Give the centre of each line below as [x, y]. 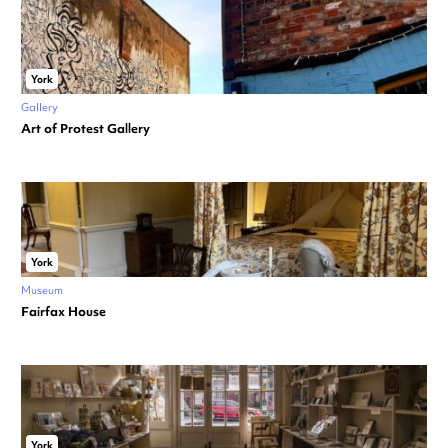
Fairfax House [63, 311]
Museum [42, 289]
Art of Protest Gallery [85, 128]
